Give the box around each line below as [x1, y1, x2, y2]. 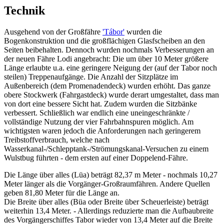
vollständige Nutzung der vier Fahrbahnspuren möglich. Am [4, 117, 193, 126]
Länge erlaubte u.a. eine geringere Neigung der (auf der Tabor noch [4, 63, 217, 72]
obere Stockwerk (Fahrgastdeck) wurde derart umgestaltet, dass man [4, 90, 219, 99]
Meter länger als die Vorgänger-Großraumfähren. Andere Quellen [4, 179, 210, 188]
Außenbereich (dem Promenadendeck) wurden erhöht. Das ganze [4, 81, 210, 90]
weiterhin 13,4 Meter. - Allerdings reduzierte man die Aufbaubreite [4, 206, 213, 215]
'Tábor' [102, 27, 124, 36]
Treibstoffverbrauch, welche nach [4, 135, 109, 144]
